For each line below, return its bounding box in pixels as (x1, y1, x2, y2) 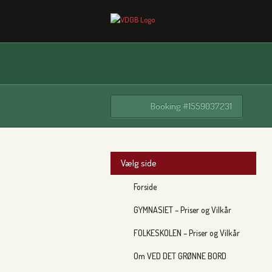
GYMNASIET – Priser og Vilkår (134, 205, 231, 215)
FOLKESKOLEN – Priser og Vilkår (134, 228, 240, 238)
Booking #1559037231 (151, 100, 232, 112)
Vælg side (121, 157, 157, 169)
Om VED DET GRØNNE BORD (134, 251, 226, 261)
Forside (134, 182, 157, 192)
